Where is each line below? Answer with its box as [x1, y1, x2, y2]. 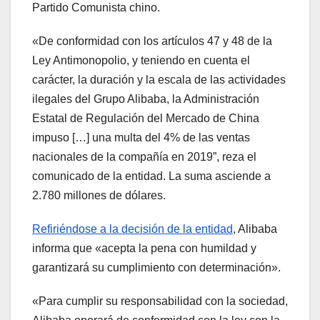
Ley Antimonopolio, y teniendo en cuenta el [32, 54, 250, 66]
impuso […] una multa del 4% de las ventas [32, 131, 250, 144]
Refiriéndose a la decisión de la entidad [32, 222, 233, 235]
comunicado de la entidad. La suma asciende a [32, 169, 271, 182]
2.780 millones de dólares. [32, 189, 166, 201]
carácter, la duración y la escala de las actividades [32, 73, 286, 86]
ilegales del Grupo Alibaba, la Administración [32, 92, 259, 105]
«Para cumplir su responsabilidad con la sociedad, [32, 294, 288, 307]
